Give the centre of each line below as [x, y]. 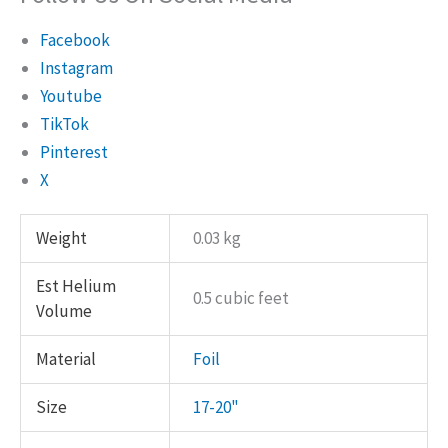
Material [66, 359]
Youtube [71, 96]
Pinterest [74, 152]
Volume [64, 311]
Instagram [76, 68]
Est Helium [76, 286]
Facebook [75, 40]
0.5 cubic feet [240, 298]
